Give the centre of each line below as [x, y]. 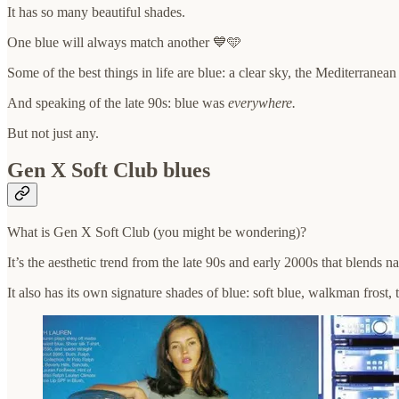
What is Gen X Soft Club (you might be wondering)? [157, 232]
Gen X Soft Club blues [109, 171]
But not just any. [53, 133]
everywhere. [262, 102]
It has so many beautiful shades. [96, 12]
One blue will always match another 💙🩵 [124, 42]
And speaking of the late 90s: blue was [118, 102]
